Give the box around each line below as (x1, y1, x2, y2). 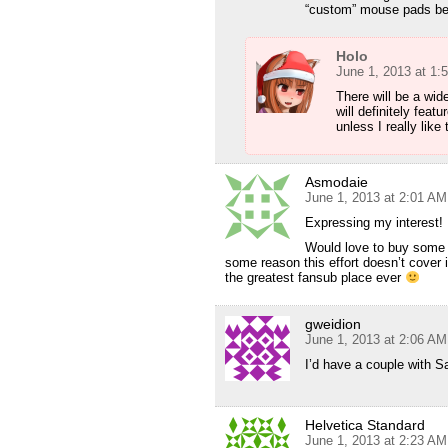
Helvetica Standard (305, 417, 425, 434)
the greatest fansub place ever (225, 270, 405, 286)
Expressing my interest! (305, 215, 443, 231)
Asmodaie (305, 174, 368, 191)
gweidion (305, 316, 361, 333)
